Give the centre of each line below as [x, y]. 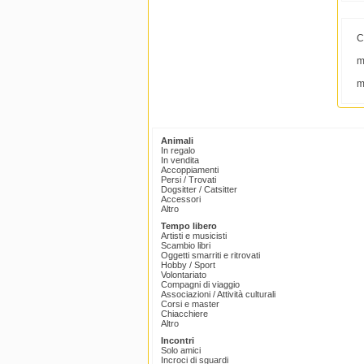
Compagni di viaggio [200, 285]
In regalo [178, 151]
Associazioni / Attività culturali [218, 295]
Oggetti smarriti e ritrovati [210, 256]
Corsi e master [190, 304]
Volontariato [184, 275]
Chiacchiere [184, 314]
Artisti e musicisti [194, 236]
